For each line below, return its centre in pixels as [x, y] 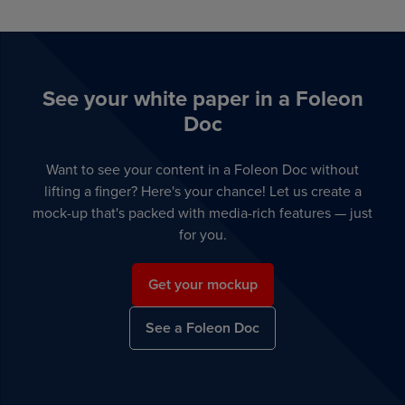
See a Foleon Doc [202, 328]
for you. [202, 235]
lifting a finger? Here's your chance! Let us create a [202, 191]
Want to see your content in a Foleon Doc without [202, 170]
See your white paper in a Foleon [202, 99]
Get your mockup [202, 285]
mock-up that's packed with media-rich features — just [202, 213]
